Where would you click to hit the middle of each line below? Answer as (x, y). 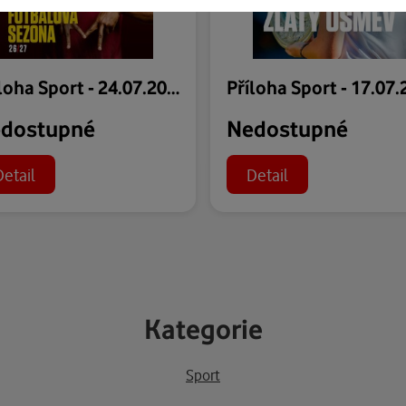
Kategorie (203, 329)
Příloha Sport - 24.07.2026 (173, 87)
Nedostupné (287, 128)
